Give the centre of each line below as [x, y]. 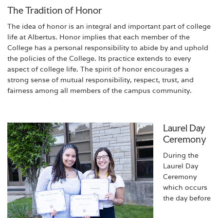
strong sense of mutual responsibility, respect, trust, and [100, 80]
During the [181, 155]
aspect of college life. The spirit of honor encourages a [98, 69]
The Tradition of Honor [55, 10]
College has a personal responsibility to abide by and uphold [108, 48]
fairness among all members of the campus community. [100, 91]
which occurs [185, 187]
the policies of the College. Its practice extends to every [99, 59]
